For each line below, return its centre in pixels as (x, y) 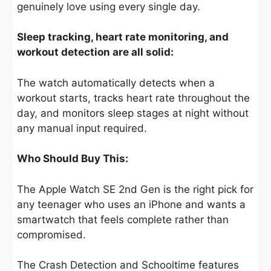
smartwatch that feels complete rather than (123, 219)
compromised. (51, 234)
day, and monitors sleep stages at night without (133, 113)
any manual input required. (82, 128)
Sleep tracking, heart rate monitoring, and (123, 37)
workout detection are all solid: (95, 52)
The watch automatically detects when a (116, 83)
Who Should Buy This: (73, 159)
